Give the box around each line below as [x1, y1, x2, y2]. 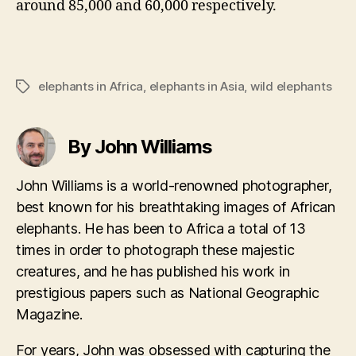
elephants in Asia [149, 78, 245, 94]
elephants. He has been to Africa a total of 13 [16, 219, 306, 237]
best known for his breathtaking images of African [16, 198, 335, 215]
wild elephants [250, 78, 332, 94]
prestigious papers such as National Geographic [16, 284, 319, 301]
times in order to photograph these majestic [16, 241, 295, 258]
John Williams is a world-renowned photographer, [16, 176, 332, 194]
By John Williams [68, 134, 213, 158]
